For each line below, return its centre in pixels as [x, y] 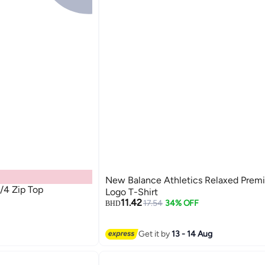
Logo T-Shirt [131, 192]
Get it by [155, 234]
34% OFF [182, 203]
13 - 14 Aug [192, 234]
